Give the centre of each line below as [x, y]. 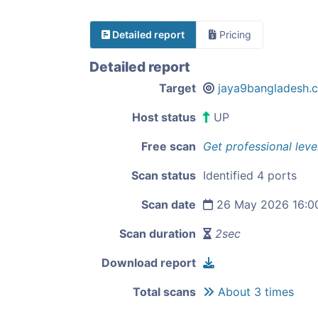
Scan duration [158, 234]
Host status [164, 117]
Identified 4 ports [250, 175]
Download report [149, 263]
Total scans [164, 292]
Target [177, 88]
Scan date [169, 204]
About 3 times [254, 292]
